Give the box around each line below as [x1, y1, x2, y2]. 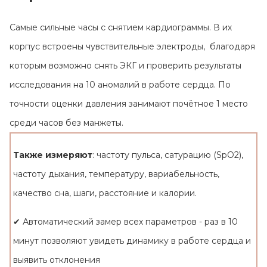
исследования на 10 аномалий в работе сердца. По [10, 79, 231, 90]
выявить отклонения [13, 254, 100, 265]
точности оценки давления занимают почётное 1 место [10, 98, 248, 109]
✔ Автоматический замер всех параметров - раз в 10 [13, 216, 238, 227]
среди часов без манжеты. [10, 117, 126, 128]
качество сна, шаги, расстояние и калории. [13, 188, 197, 198]
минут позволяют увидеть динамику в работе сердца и [13, 235, 251, 246]
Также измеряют [13, 150, 92, 160]
